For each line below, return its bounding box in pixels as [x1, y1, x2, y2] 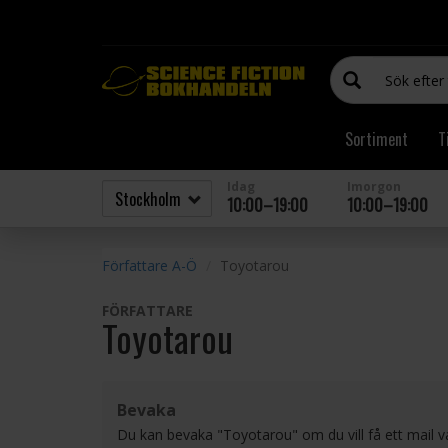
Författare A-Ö [102, 256, 197, 275]
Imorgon [347, 178, 401, 195]
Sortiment [345, 127, 408, 151]
